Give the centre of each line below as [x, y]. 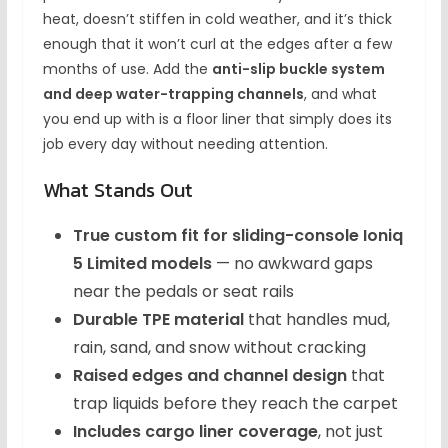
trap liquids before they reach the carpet [235, 404]
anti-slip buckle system [298, 69]
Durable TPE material [158, 320]
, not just [350, 432]
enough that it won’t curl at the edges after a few [217, 44]
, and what [340, 94]
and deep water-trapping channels [173, 94]
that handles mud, [316, 320]
